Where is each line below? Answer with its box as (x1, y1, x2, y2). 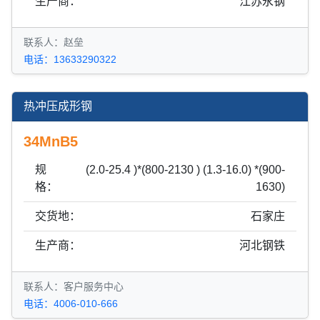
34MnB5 (24, 133, 78, 149)
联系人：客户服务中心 (24, 280, 124, 292)
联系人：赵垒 (24, 36, 84, 48)
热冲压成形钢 (24, 99, 92, 112)
